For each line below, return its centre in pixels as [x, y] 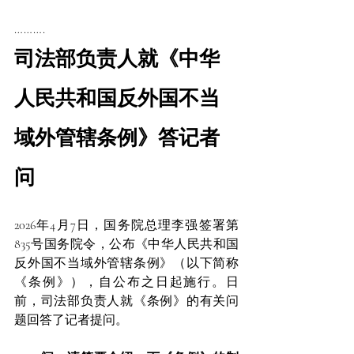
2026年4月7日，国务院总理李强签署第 [126, 225]
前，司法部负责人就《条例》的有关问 [126, 301]
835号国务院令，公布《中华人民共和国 [126, 244]
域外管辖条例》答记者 [117, 137]
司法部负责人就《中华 [117, 58]
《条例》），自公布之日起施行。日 [126, 282]
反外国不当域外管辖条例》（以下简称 [126, 263]
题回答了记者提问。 [71, 320]
